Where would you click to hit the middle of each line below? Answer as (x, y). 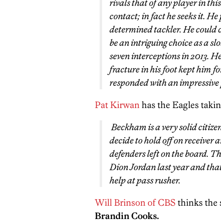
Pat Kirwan (118, 105)
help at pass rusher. (145, 180)
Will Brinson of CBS (135, 203)
